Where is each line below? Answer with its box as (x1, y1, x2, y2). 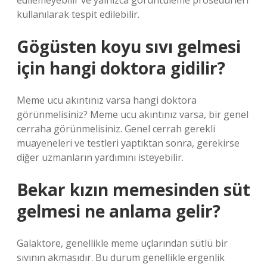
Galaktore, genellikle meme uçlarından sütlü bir (17, 237, 228, 250)
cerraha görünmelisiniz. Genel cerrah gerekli (17, 122, 215, 135)
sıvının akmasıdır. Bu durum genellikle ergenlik (17, 251, 225, 264)
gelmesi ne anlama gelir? (17, 200, 221, 222)
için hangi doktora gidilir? (17, 57, 225, 79)
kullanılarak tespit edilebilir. (17, 8, 139, 21)
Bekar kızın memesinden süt (17, 178, 250, 201)
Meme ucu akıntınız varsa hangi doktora (17, 94, 197, 107)
